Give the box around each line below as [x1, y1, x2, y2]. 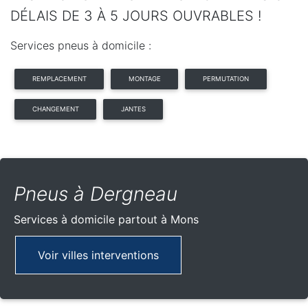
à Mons [161, 212, 199, 226]
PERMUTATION [202, 74, 249, 82]
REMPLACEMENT [32, 74, 87, 82]
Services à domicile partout [14, 212, 161, 226]
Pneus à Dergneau [14, 181, 177, 206]
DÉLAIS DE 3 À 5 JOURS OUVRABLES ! [10, 7, 261, 24]
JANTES [120, 104, 146, 113]
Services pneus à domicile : [10, 38, 151, 52]
